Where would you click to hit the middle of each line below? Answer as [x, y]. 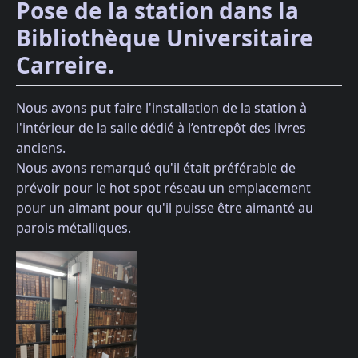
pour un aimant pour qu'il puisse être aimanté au [165, 207]
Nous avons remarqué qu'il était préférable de [156, 167]
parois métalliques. [74, 227]
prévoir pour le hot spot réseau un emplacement [163, 187]
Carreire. [65, 64]
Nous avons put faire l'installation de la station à [161, 107]
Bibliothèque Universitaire [165, 37]
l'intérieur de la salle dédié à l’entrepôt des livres [161, 127]
